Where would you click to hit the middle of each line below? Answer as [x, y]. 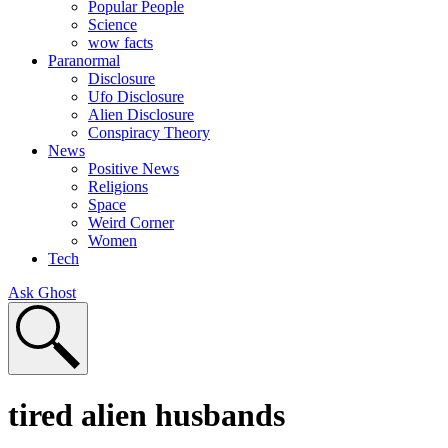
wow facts [120, 43]
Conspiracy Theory [149, 133]
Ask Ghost [42, 293]
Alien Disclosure [141, 115]
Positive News [133, 169]
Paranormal [84, 61]
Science [112, 25]
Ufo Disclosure [136, 97]
